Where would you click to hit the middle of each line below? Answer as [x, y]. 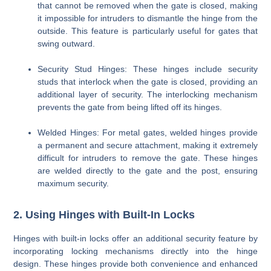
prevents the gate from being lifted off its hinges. [130, 107]
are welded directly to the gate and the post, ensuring [148, 171]
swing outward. [67, 44]
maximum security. [73, 184]
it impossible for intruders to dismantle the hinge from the [148, 18]
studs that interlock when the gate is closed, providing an [148, 82]
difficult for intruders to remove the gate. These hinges [148, 158]
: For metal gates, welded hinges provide [177, 133]
